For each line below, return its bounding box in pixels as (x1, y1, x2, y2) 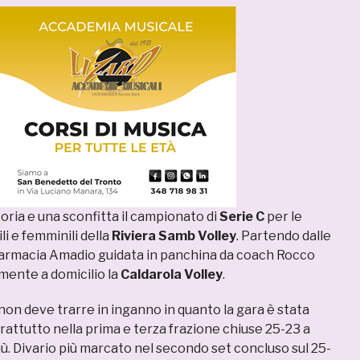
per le (264, 209, 302, 224)
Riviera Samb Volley (112, 228, 236, 243)
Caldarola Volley (121, 267, 223, 282)
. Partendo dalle (236, 228, 331, 243)
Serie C (219, 209, 264, 224)
